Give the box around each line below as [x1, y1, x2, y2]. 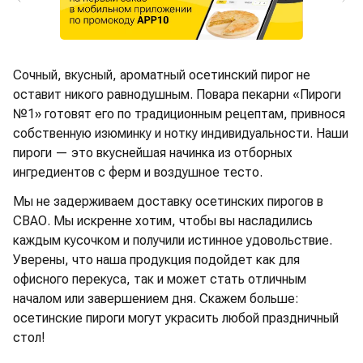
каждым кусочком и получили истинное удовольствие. [13, 232, 332, 248]
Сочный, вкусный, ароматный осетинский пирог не [13, 66, 310, 83]
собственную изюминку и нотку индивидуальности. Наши [13, 125, 348, 141]
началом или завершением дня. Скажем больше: [13, 290, 299, 306]
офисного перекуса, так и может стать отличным [13, 271, 306, 287]
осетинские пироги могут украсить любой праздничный [13, 310, 339, 326]
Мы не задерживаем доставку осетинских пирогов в [13, 193, 323, 209]
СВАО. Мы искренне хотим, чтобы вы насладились [13, 212, 313, 228]
